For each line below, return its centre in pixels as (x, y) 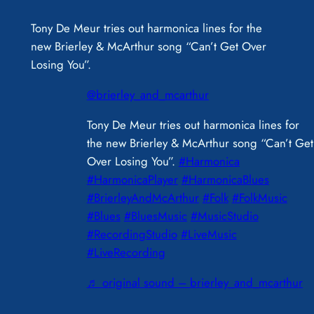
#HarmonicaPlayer (132, 179)
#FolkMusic (259, 197)
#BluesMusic (155, 216)
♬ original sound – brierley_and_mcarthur (194, 282)
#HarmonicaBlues (225, 179)
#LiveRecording (126, 252)
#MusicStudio (224, 216)
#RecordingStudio (132, 234)
